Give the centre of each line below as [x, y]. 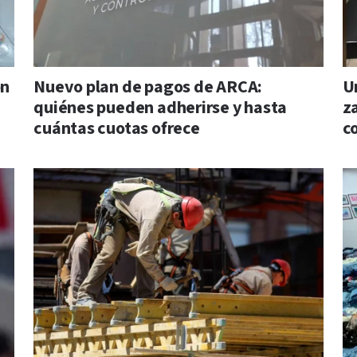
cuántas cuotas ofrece [117, 129]
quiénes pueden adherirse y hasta [161, 108]
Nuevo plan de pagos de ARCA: [148, 88]
